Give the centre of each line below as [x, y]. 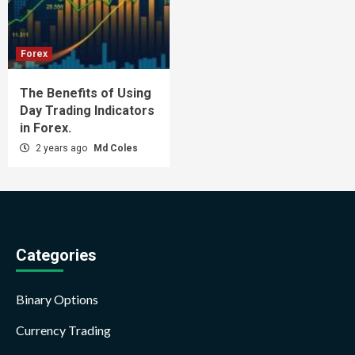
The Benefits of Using [86, 93]
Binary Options [57, 299]
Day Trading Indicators [87, 110]
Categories [56, 255]
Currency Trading [63, 330]
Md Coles [116, 148]
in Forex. [46, 128]
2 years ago [61, 148]
